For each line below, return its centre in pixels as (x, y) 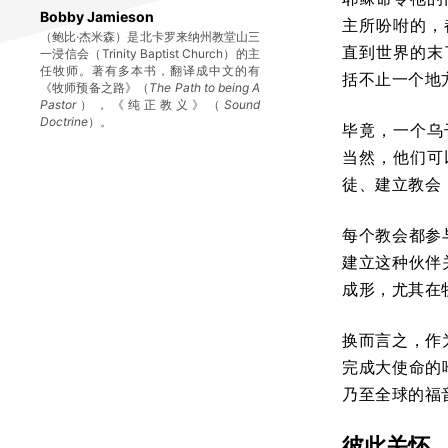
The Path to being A (205, 87)
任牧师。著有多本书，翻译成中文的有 (150, 70)
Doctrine (64, 121)
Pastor (58, 104)
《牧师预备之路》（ (95, 87)
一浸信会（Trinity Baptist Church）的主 (150, 53)
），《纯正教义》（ (150, 104)
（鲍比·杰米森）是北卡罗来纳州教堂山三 (150, 36)
